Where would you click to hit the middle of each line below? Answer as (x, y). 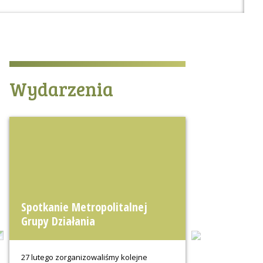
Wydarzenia (61, 89)
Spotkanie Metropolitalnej (84, 207)
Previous (27, 233)
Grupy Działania (58, 221)
